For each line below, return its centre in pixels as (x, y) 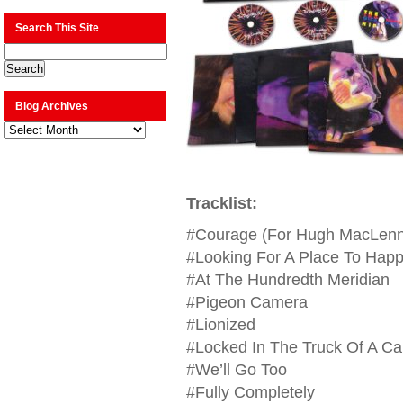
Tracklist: (221, 203)
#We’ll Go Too (236, 370)
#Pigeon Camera (246, 302)
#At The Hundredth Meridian (287, 280)
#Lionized (220, 325)
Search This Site (57, 28)
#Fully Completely (250, 392)
